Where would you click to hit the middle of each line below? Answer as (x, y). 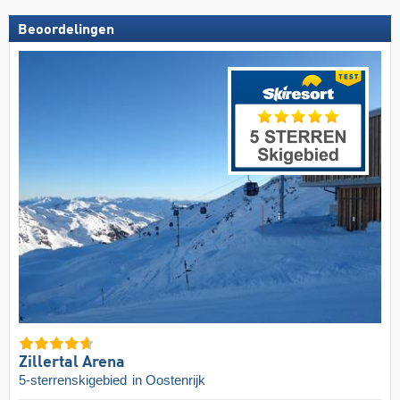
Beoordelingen (66, 31)
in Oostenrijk (169, 381)
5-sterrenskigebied (75, 381)
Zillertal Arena (72, 363)
